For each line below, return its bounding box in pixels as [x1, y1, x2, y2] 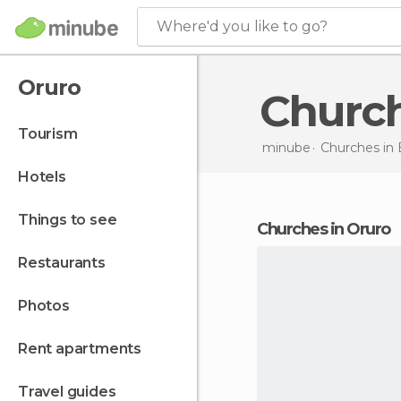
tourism [27, 125, 78, 142]
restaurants [27, 254, 106, 271]
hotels [29, 168, 66, 185]
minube [261, 139, 311, 156]
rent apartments [27, 340, 142, 357]
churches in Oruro [267, 219, 390, 239]
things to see [28, 211, 117, 228]
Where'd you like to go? [157, 18, 328, 35]
